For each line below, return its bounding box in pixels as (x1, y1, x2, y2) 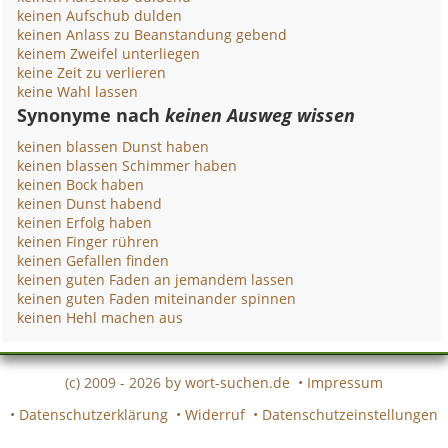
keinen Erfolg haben (17, 213, 153, 232)
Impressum (307, 372, 383, 392)
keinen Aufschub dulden (17, 6, 183, 25)
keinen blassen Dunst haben (17, 137, 210, 156)
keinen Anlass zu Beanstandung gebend (17, 25, 288, 44)
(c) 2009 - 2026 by (65, 372, 185, 392)
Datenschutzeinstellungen (262, 404, 438, 424)
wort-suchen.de (185, 372, 290, 392)
